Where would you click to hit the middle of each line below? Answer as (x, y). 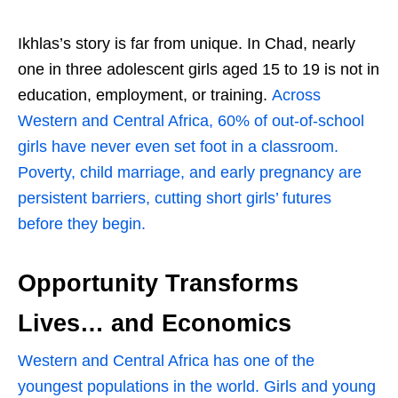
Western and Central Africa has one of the (166, 360)
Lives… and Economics (155, 323)
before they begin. (82, 223)
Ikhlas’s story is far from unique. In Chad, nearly (187, 43)
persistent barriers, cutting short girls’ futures (175, 198)
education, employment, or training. (145, 95)
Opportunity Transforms (158, 283)
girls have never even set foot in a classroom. (178, 146)
